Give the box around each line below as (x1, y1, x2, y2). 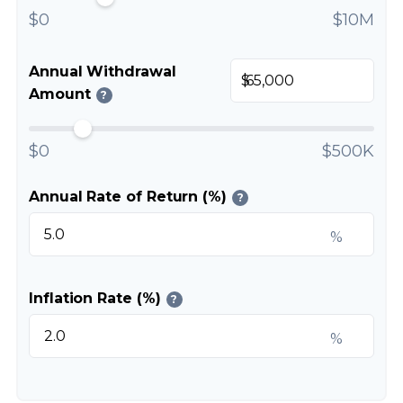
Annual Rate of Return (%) (29, 188, 227, 205)
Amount (29, 85, 91, 103)
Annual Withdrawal (29, 63, 176, 80)
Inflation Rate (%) (29, 290, 161, 307)
